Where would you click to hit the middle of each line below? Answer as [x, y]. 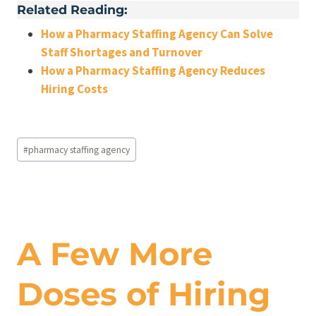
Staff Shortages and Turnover [122, 53]
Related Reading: [72, 9]
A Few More [115, 254]
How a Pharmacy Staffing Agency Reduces [153, 71]
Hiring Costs [74, 89]
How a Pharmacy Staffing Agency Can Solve [157, 34]
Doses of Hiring [144, 294]
